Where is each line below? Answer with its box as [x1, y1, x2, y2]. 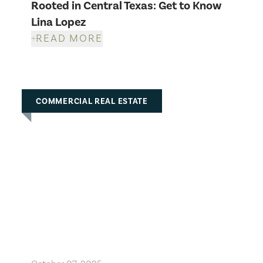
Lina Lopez [31, 14, 86, 30]
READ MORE [36, 31, 103, 45]
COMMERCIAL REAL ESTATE [36, 96, 148, 107]
